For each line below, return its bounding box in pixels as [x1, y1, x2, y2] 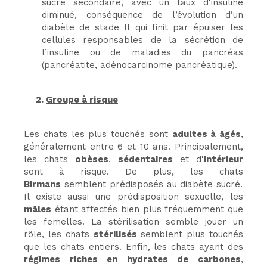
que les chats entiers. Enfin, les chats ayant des [24, 241, 243, 252]
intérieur [204, 153, 243, 164]
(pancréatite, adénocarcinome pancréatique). [42, 59, 237, 70]
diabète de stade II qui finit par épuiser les [42, 21, 243, 33]
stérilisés [93, 228, 137, 240]
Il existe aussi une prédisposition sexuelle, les [24, 191, 243, 202]
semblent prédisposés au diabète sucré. [61, 178, 243, 190]
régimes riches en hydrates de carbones [24, 253, 241, 265]
